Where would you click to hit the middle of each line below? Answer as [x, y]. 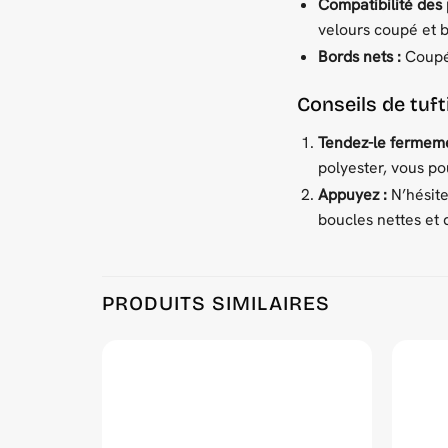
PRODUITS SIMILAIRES [216, 304]
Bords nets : [359, 56]
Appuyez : [352, 194]
